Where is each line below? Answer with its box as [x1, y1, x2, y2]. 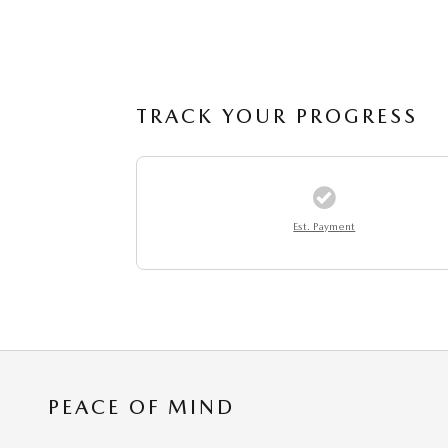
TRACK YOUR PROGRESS [136, 103, 418, 128]
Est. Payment [293, 219, 356, 233]
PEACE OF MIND [48, 394, 235, 419]
